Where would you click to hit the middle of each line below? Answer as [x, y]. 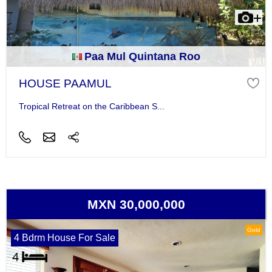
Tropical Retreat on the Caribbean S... [91, 107]
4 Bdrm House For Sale [64, 238]
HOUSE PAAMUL [65, 83]
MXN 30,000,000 [136, 205]
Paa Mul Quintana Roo [142, 56]
